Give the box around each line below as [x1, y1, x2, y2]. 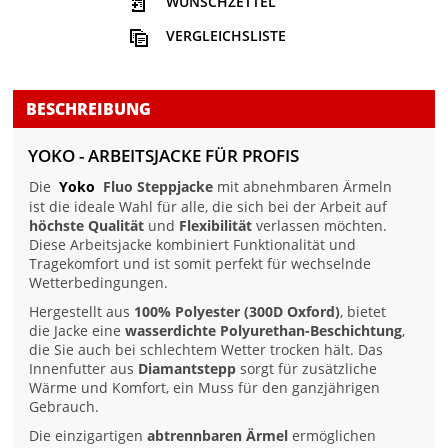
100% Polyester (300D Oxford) [134, 302, 341, 322]
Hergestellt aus [29, 302, 135, 322]
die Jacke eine [29, 321, 126, 341]
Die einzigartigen [29, 426, 148, 446]
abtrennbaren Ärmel [147, 426, 289, 446]
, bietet [340, 302, 387, 322]
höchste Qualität [29, 216, 145, 236]
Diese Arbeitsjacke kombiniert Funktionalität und [29, 235, 357, 255]
